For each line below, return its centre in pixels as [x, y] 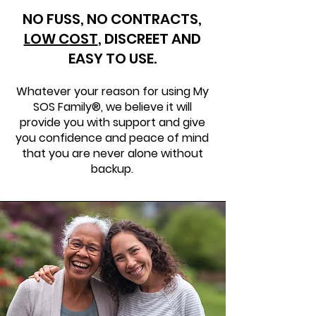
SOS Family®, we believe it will [112, 107]
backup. [112, 169]
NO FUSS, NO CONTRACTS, [112, 19]
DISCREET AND [152, 39]
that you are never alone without [112, 153]
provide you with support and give [112, 122]
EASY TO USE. [112, 59]
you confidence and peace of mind [112, 138]
